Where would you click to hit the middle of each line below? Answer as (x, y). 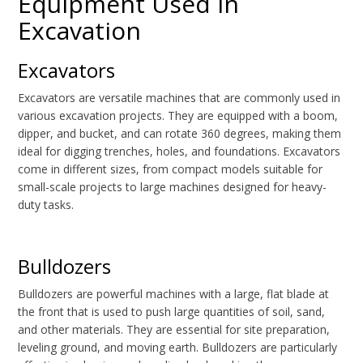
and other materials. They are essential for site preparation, (174, 330)
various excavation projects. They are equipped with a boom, (178, 116)
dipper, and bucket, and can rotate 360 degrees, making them (180, 134)
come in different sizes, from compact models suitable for (171, 169)
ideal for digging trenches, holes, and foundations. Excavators (179, 152)
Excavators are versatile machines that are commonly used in (179, 98)
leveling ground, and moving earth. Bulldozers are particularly (178, 348)
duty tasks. (46, 205)
